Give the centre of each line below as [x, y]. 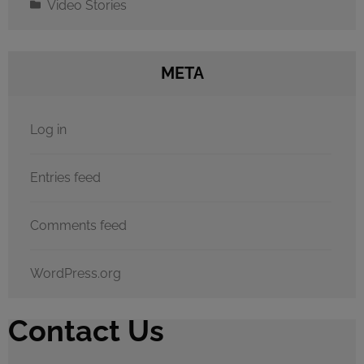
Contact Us [86, 330]
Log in [48, 129]
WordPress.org [76, 273]
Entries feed [65, 177]
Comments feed [78, 225]
